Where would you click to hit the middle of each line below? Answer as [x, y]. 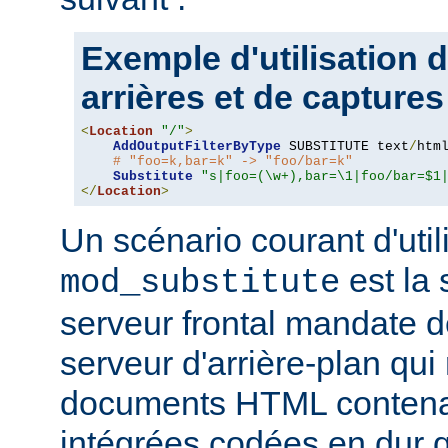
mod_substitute [200, 282]
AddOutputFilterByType [197, 146]
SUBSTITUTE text [345, 146]
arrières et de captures [262, 96]
